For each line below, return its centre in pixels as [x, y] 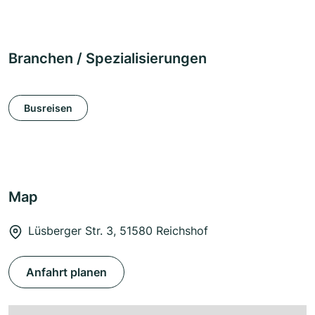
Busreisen [48, 108]
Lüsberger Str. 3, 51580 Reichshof [118, 231]
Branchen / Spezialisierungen [108, 59]
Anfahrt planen [66, 272]
